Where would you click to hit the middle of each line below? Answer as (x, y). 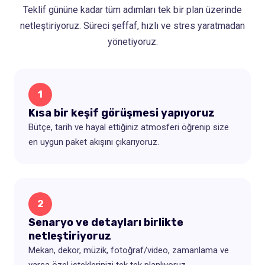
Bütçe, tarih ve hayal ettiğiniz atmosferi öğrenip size (129, 127)
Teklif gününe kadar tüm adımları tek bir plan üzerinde (132, 9)
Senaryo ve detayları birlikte (106, 222)
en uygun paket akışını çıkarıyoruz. (94, 142)
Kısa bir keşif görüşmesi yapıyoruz (122, 113)
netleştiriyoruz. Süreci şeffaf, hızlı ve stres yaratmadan (132, 25)
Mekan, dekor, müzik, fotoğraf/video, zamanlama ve (129, 250)
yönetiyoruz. (132, 41)
